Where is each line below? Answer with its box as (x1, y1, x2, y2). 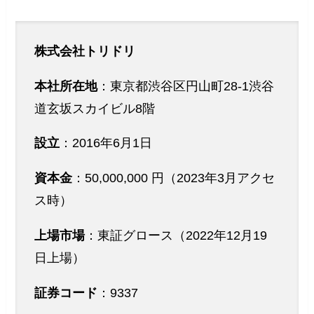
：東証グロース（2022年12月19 (85, 228, 268, 243)
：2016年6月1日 (60, 136, 153, 151)
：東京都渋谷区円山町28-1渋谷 (97, 78, 275, 93)
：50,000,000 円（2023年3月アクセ (72, 171, 275, 186)
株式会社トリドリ (34, 43, 136, 58)
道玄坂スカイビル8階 (34, 101, 156, 116)
